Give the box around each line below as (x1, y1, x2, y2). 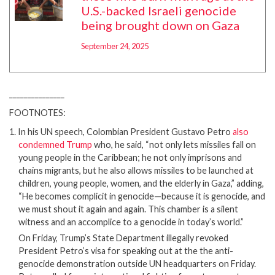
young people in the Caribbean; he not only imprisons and (18, 152, 242, 163)
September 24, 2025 (80, 41, 149, 51)
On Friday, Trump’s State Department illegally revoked (18, 232, 228, 243)
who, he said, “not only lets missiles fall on (92, 139, 256, 150)
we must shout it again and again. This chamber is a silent (18, 203, 238, 214)
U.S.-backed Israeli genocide (80, 2, 236, 18)
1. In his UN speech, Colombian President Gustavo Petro (9, 126, 233, 137)
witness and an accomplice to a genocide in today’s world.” (18, 216, 246, 227)
